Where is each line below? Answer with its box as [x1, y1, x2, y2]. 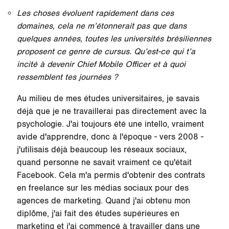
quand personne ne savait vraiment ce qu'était [16, 157, 192, 168]
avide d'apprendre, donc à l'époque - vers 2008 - [16, 132, 203, 143]
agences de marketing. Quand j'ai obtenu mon [16, 196, 190, 207]
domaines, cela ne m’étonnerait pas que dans [16, 21, 187, 32]
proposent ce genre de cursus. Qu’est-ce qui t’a [16, 47, 195, 57]
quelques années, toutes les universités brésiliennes [16, 34, 211, 44]
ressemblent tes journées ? [16, 72, 118, 83]
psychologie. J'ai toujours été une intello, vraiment [16, 119, 204, 130]
